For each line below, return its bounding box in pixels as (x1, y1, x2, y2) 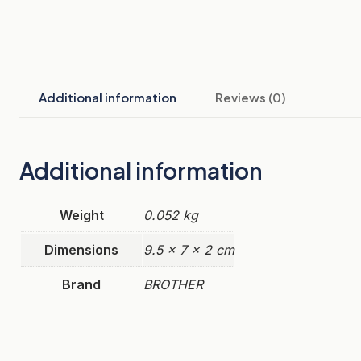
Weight (59, 207, 104, 223)
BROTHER (143, 276, 203, 293)
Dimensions (44, 242, 118, 258)
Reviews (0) (215, 89, 286, 105)
